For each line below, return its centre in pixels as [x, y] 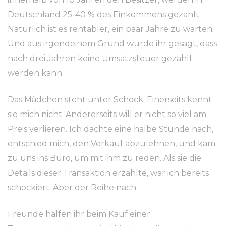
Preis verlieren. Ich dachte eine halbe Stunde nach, [110, 129]
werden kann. [36, 73]
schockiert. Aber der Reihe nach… [75, 187]
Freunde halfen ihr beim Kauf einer [79, 214]
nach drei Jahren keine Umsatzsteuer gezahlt [100, 58]
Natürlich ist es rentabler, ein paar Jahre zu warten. [111, 29]
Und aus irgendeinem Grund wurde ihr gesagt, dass [112, 44]
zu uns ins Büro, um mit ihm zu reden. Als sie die [104, 158]
